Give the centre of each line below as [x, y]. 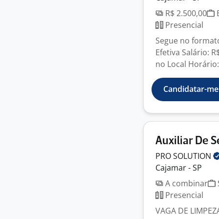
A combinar [186, 183]
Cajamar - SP [179, 168]
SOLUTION [193, 156]
